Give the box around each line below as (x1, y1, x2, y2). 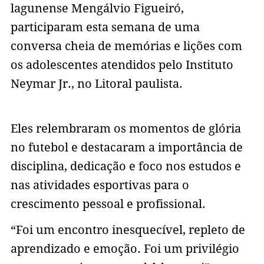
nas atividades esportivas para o (10, 178, 189, 193)
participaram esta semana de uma (10, 20, 200, 35)
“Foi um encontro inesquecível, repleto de (10, 223, 245, 237)
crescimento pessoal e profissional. (10, 197, 209, 212)
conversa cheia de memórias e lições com (10, 39, 242, 54)
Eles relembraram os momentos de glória (10, 121, 241, 136)
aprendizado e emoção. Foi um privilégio (10, 242, 239, 256)
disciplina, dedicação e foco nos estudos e (10, 159, 241, 174)
